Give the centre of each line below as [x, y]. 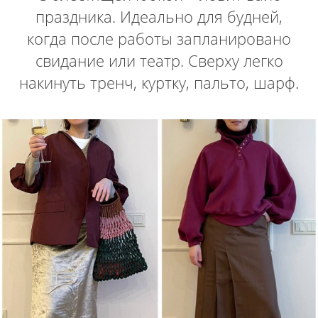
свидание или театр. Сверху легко [159, 60]
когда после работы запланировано [159, 38]
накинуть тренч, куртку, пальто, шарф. [159, 82]
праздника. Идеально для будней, [159, 16]
